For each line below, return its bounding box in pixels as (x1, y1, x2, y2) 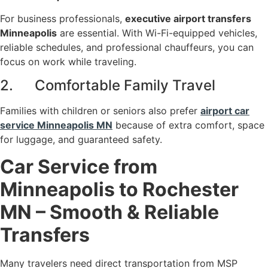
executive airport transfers (125, 12, 251, 25)
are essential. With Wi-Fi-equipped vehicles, (57, 26, 257, 39)
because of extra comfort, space (112, 119, 264, 132)
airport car (200, 105, 249, 117)
